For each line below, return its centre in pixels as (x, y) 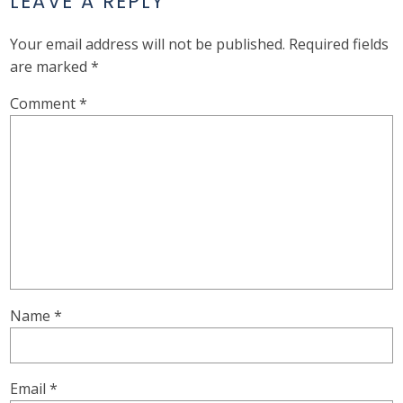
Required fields (339, 45)
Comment (45, 104)
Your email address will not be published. (148, 45)
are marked (51, 67)
